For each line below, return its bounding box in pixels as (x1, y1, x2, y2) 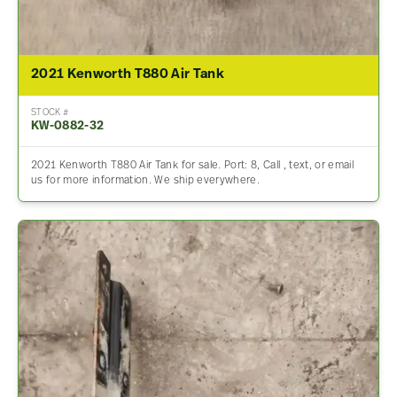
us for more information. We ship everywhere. (30, 175, 260, 187)
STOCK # (30, 108, 69, 119)
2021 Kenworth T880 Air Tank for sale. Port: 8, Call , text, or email (30, 160, 354, 172)
